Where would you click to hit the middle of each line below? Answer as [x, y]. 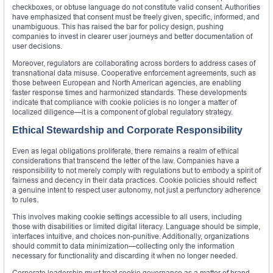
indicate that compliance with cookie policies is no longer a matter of [124, 102]
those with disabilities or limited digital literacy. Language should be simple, [136, 227]
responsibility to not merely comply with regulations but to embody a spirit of [136, 171]
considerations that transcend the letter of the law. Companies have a [126, 161]
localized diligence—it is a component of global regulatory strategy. [122, 112]
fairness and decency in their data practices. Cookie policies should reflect [134, 180]
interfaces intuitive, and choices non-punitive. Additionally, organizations [131, 236]
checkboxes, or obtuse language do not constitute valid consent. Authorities [136, 7]
